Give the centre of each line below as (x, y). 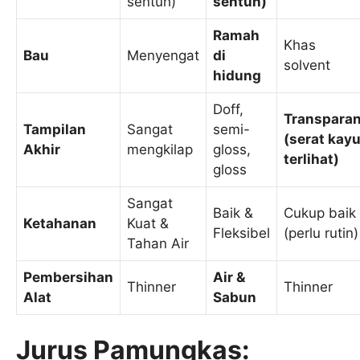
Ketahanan (60, 223)
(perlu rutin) (321, 233)
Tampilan (55, 129)
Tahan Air (158, 243)
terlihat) (311, 159)
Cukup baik (320, 213)
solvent (307, 65)
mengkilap (160, 149)
